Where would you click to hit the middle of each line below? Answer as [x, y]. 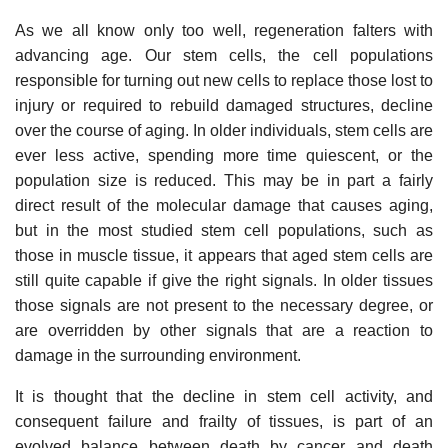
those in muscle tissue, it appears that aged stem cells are [224, 255]
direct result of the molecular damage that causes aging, [224, 205]
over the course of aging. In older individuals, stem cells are [224, 130]
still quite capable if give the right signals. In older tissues [224, 280]
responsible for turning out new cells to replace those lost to [224, 80]
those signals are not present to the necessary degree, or [224, 305]
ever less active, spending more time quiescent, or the [224, 155]
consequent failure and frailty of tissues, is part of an [224, 421]
